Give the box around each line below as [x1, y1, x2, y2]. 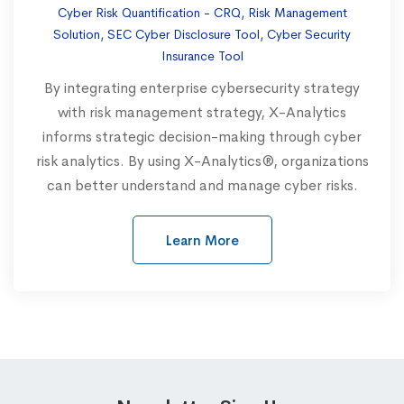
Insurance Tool [161, 47, 243, 64]
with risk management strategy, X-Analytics [58, 102, 346, 122]
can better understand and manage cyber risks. [46, 175, 358, 195]
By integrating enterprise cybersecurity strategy [44, 78, 360, 97]
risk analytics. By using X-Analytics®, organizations [35, 151, 369, 170]
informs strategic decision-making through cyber [42, 126, 362, 146]
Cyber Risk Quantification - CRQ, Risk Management [57, 4, 347, 21]
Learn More [165, 231, 239, 249]
